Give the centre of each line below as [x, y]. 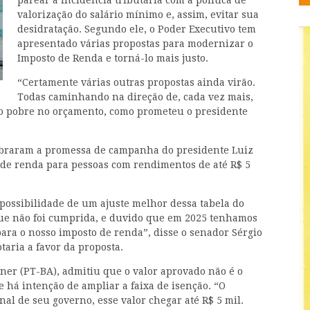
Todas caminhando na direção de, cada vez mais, [135, 97]
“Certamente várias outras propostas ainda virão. [136, 83]
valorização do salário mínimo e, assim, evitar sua [138, 15]
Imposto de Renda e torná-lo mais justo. [113, 58]
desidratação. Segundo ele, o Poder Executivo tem [137, 29]
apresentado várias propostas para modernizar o [135, 44]
